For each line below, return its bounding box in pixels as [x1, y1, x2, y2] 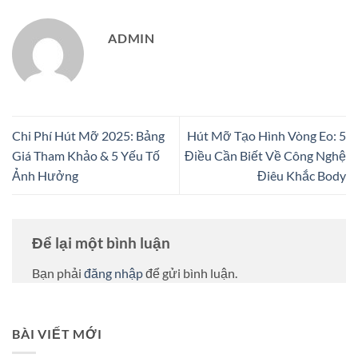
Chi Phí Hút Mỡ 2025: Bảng [12, 128, 165, 144]
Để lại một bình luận [32, 233, 173, 253]
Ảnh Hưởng [12, 168, 78, 184]
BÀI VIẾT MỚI [12, 325, 102, 341]
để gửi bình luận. [143, 265, 237, 280]
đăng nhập [84, 265, 143, 280]
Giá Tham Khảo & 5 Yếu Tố [12, 148, 160, 164]
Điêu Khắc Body [257, 168, 346, 184]
